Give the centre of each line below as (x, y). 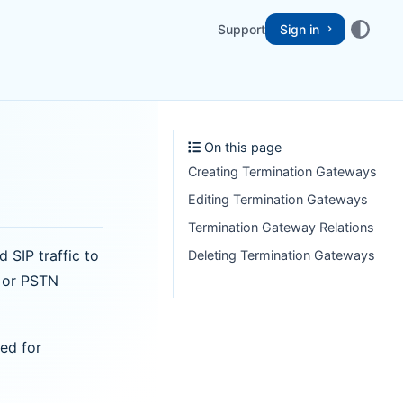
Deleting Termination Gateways (282, 255)
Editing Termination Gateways (278, 199)
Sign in (300, 29)
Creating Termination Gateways (282, 171)
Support (242, 29)
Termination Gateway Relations (281, 227)
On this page (242, 147)
